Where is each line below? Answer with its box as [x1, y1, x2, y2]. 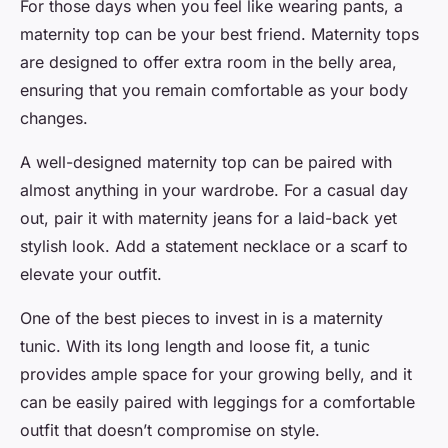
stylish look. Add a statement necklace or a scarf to [20, 236, 408, 257]
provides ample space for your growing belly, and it [20, 364, 412, 385]
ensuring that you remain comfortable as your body [20, 80, 408, 101]
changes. [20, 108, 88, 129]
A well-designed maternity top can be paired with [20, 152, 392, 173]
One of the [20, 308, 104, 329]
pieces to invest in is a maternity [136, 308, 383, 329]
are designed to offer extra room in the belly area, [20, 52, 397, 73]
